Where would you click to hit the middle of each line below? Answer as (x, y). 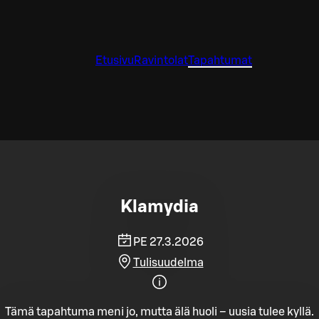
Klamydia (159, 207)
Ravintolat (161, 61)
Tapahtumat (220, 61)
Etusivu (115, 61)
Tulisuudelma (168, 262)
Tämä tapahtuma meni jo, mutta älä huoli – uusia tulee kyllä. (159, 312)
